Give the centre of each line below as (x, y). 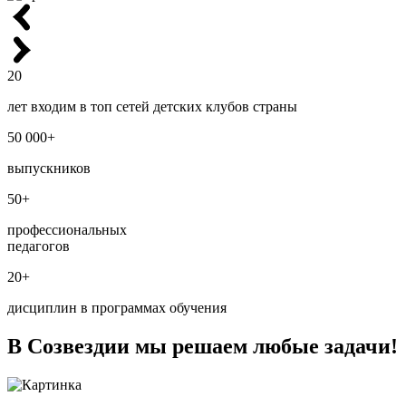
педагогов (39, 246)
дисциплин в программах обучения (117, 308)
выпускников (49, 169)
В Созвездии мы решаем (130, 347)
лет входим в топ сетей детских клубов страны (152, 107)
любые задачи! (325, 347)
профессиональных (67, 230)
